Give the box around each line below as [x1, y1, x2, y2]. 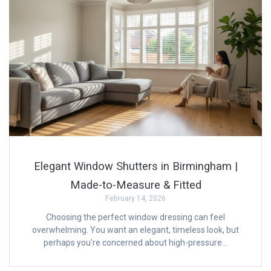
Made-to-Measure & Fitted [70, 178, 201, 192]
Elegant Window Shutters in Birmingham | [33, 160, 238, 173]
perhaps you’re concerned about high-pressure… [44, 238, 227, 248]
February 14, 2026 [105, 194, 166, 203]
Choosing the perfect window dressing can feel [46, 212, 225, 223]
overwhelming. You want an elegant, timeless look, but [32, 225, 239, 235]
